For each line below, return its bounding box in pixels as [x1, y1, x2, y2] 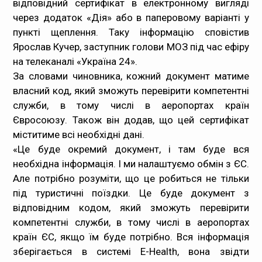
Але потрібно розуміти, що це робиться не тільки [13, 173, 249, 184]
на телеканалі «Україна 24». [13, 56, 138, 67]
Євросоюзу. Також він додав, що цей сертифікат [13, 114, 249, 126]
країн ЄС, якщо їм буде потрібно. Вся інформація [13, 231, 249, 243]
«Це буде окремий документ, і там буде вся [13, 143, 249, 155]
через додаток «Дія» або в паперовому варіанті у [13, 12, 249, 23]
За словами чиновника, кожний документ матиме [13, 70, 249, 82]
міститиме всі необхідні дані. [13, 129, 145, 140]
